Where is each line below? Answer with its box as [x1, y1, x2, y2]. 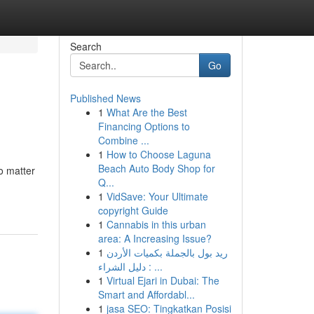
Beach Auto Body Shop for [97, 161, 215, 175]
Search [69, 39, 102, 53]
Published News [69, 91, 141, 105]
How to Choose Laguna [106, 147, 211, 161]
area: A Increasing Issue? [97, 231, 212, 245]
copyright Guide [97, 203, 168, 217]
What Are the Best [106, 105, 187, 119]
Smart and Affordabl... [97, 287, 195, 301]
